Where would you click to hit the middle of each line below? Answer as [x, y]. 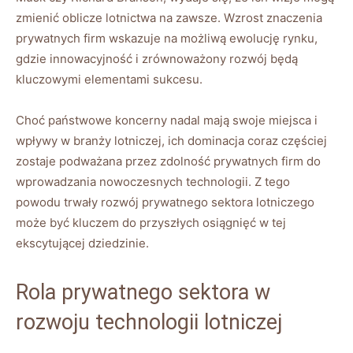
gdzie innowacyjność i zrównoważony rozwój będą [157, 58]
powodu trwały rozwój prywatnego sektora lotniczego [165, 202]
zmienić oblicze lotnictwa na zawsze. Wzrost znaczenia [169, 17]
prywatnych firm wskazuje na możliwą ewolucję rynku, [167, 38]
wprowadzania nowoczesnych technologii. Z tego [153, 181]
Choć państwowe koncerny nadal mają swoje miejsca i [167, 120]
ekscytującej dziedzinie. [82, 243]
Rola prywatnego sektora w [143, 292]
